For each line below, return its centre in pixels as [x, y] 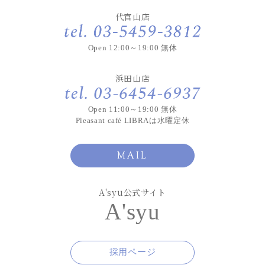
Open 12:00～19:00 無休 [132, 48]
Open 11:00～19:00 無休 [132, 109]
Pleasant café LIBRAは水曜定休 [132, 121]
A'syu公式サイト [132, 193]
